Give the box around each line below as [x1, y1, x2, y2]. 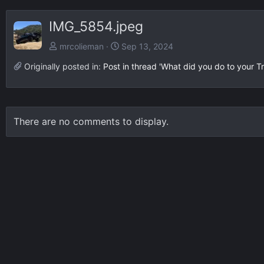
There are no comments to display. [14, 115, 169, 127]
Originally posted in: [22, 61, 103, 71]
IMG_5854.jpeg [49, 18, 143, 35]
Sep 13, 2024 [121, 41, 173, 51]
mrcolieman [60, 41, 104, 51]
